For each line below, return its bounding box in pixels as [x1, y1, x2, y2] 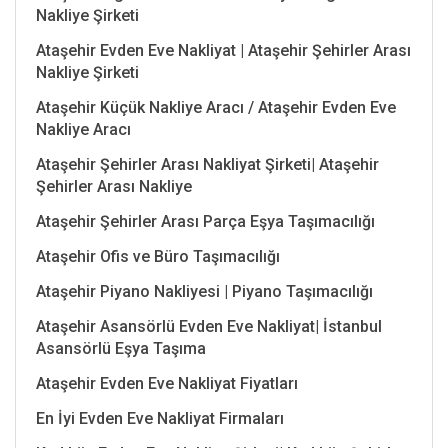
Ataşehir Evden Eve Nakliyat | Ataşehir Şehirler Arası [36, 40, 411, 60]
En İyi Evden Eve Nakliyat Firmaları [36, 408, 284, 428]
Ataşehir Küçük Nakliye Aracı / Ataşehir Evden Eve [36, 97, 396, 117]
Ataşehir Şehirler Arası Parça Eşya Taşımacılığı [36, 211, 375, 231]
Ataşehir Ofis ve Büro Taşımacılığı [36, 246, 280, 266]
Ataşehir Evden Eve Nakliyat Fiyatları [36, 373, 298, 393]
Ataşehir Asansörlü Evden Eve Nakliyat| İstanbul [36, 316, 382, 336]
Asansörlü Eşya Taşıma [36, 338, 206, 358]
